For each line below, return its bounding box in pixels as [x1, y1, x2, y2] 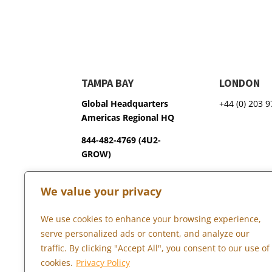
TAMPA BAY [81, 76, 134, 90]
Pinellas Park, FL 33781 [81, 185, 174, 197]
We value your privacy [41, 184, 161, 199]
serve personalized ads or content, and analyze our [41, 228, 250, 239]
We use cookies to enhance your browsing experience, [41, 213, 261, 225]
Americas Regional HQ [81, 112, 175, 124]
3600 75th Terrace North [81, 171, 182, 183]
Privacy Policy [76, 257, 130, 268]
